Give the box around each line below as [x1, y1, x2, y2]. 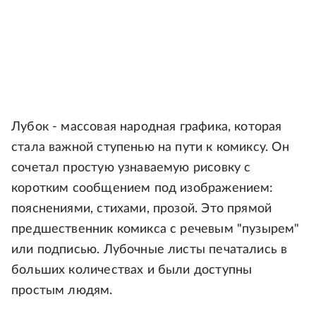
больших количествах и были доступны [11, 263, 253, 276]
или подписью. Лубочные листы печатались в [11, 243, 288, 256]
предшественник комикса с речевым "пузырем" [11, 222, 300, 236]
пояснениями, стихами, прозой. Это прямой [11, 202, 272, 215]
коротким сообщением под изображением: [11, 181, 274, 195]
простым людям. [11, 284, 113, 297]
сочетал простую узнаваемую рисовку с [11, 161, 251, 174]
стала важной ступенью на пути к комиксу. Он [11, 140, 289, 154]
